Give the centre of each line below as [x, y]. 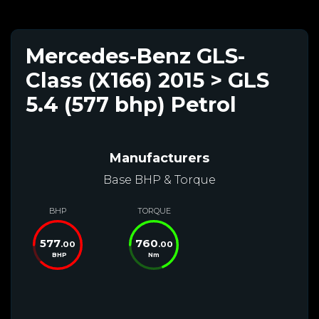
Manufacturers [159, 158]
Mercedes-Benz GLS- [135, 56]
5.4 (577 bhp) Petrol [131, 104]
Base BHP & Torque [159, 179]
